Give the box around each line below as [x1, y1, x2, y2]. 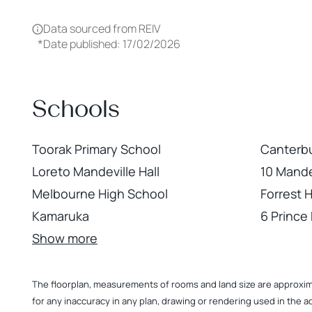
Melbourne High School [32, 185, 168, 202]
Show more [32, 230, 97, 247]
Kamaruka [32, 208, 89, 224]
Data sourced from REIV [43, 21, 160, 36]
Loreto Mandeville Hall [32, 163, 159, 180]
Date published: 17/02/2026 [43, 36, 180, 52]
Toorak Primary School [32, 141, 161, 157]
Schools [32, 94, 120, 123]
